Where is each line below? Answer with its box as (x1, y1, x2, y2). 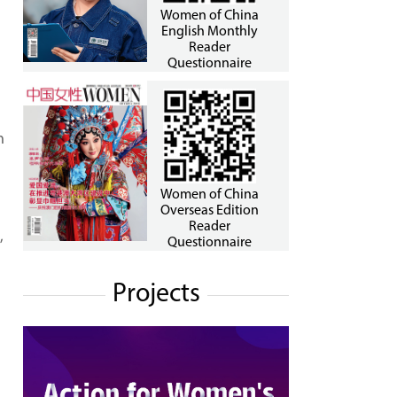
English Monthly (160, 25, 258, 39)
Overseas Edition (160, 204, 259, 218)
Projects (112, 281, 200, 308)
